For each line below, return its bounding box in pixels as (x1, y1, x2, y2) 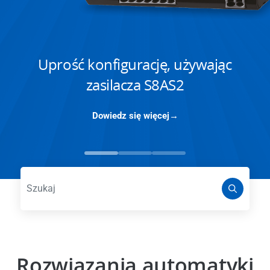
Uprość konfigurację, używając (38, 54, 232, 75)
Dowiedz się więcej (92, 110, 169, 122)
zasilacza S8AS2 (86, 75, 184, 95)
